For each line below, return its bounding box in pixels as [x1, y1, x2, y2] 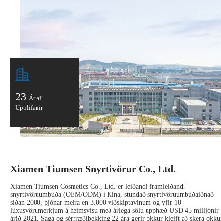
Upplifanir [15, 103, 43, 111]
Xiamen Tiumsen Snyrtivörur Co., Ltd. [10, 163, 176, 174]
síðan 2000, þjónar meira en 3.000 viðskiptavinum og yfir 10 [10, 199, 181, 207]
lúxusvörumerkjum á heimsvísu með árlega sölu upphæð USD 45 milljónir [10, 207, 219, 215]
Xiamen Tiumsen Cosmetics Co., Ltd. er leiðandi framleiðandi [10, 183, 185, 191]
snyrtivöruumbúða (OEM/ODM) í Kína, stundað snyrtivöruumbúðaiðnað [10, 191, 214, 199]
